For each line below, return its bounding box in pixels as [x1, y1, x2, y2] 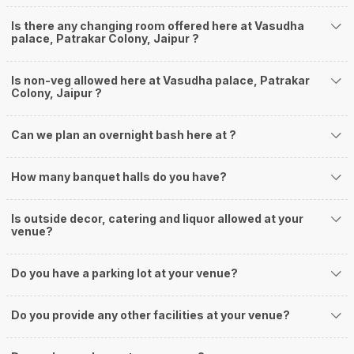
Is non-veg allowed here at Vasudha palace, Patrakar [11, 73, 310, 88]
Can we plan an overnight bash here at [11, 128, 229, 142]
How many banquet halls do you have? [11, 170, 227, 184]
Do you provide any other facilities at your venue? [11, 308, 290, 322]
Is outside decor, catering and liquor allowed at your [11, 212, 303, 226]
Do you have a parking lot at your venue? [11, 266, 238, 281]
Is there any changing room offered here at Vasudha [11, 19, 304, 33]
